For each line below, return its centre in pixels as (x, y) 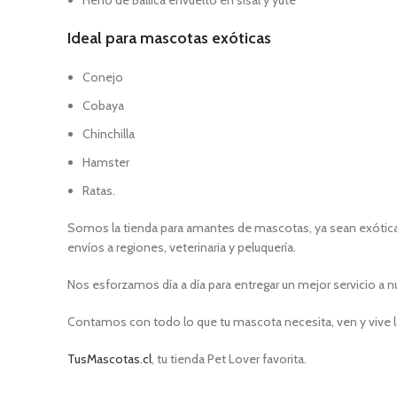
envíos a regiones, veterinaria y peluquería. (182, 247)
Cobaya (103, 105)
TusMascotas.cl (109, 359)
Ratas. (99, 191)
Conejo (103, 77)
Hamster (106, 162)
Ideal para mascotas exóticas (169, 38)
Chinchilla (109, 134)
